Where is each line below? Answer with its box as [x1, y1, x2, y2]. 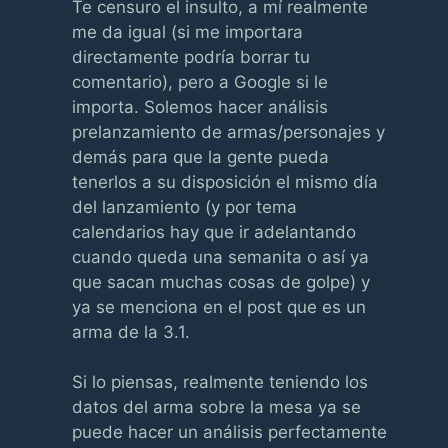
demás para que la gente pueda [72, 146, 329, 167]
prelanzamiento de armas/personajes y [72, 121, 385, 142]
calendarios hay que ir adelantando [72, 221, 356, 242]
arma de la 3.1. [72, 321, 190, 342]
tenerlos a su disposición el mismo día [72, 171, 378, 192]
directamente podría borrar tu [72, 46, 310, 67]
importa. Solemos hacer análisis [72, 96, 328, 117]
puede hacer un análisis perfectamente [72, 422, 387, 442]
